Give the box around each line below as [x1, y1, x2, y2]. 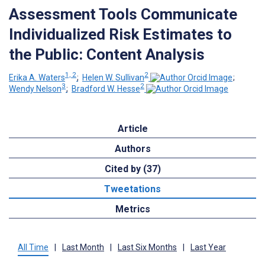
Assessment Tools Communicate [9, 5, 237, 23]
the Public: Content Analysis [9, 45, 205, 63]
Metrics [115, 203, 150, 215]
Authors [114, 143, 151, 155]
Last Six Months [118, 243, 177, 253]
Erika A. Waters [9, 72, 65, 82]
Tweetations [104, 183, 161, 195]
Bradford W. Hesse [72, 84, 140, 94]
